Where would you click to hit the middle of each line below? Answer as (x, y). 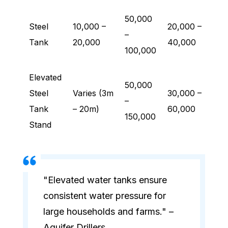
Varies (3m (93, 93)
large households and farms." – (108, 212)
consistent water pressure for (105, 196)
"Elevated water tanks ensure (105, 180)
